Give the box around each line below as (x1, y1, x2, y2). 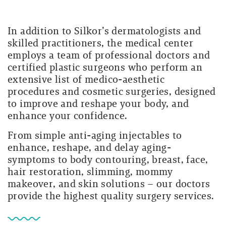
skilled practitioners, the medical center (8, 36, 193, 50)
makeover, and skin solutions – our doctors (8, 177, 210, 191)
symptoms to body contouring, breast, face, (8, 152, 208, 166)
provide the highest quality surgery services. (8, 189, 214, 203)
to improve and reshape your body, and (8, 96, 189, 110)
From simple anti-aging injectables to (8, 128, 182, 142)
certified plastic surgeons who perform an (8, 60, 202, 74)
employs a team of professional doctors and (8, 48, 210, 62)
